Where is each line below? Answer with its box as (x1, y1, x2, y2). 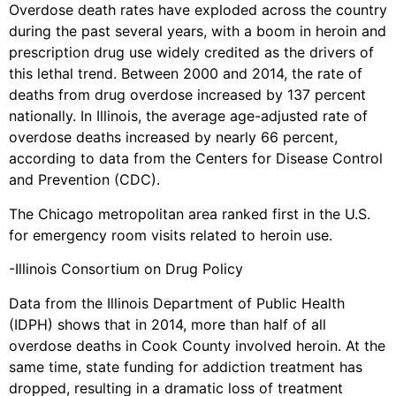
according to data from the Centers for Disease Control (9, 149, 383, 168)
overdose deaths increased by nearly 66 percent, (9, 128, 338, 147)
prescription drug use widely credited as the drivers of (9, 43, 374, 62)
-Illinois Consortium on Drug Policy (9, 260, 243, 278)
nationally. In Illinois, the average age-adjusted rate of (9, 107, 368, 126)
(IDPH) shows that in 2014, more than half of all (9, 315, 326, 333)
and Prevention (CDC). (9, 171, 160, 189)
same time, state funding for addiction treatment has (9, 357, 362, 376)
